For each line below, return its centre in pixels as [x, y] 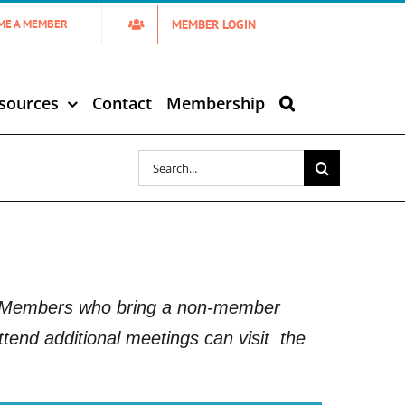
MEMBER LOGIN [214, 24]
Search [161, 160]
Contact [122, 103]
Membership [216, 103]
